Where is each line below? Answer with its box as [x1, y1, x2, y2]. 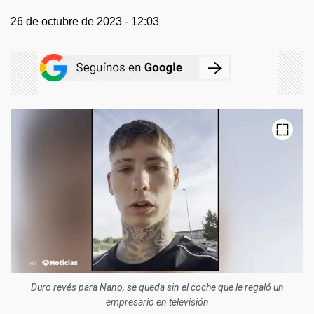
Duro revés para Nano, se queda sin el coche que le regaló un [30, 282, 284, 294]
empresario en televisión [105, 296, 209, 308]
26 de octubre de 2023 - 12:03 [11, 15, 159, 27]
